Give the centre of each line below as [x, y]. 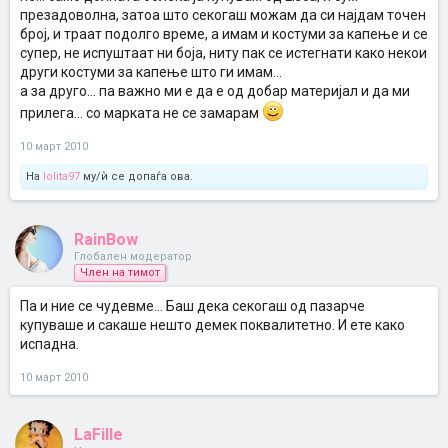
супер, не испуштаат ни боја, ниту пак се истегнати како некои [223, 53]
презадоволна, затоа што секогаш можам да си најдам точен [223, 15]
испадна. [49, 344]
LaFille [98, 434]
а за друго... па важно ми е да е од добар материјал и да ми [215, 91]
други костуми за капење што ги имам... [151, 72]
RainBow [106, 239]
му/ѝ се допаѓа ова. [136, 176]
